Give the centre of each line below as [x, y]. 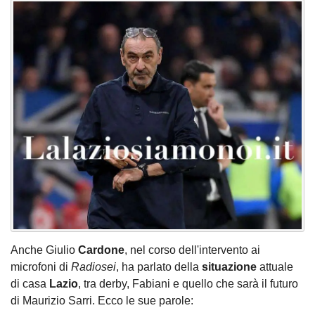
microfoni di [41, 267]
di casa [30, 284]
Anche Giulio [44, 250]
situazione [229, 267]
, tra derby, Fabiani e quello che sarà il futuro [188, 284]
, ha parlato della [159, 267]
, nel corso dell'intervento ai [192, 250]
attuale [275, 267]
